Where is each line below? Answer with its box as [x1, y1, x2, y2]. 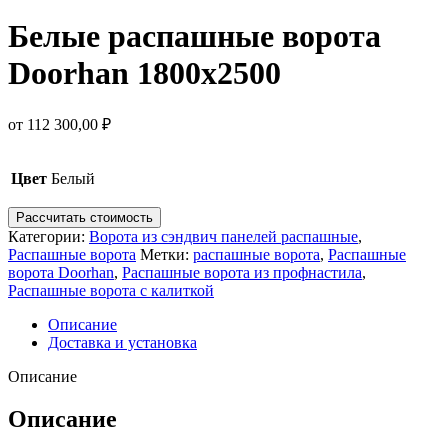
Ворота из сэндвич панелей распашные [89, 228, 358, 246]
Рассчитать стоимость [16, 210, 153, 226]
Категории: [8, 228, 85, 246]
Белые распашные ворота [8, 17, 381, 54]
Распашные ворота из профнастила [122, 264, 362, 282]
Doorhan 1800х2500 [8, 54, 281, 91]
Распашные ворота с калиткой [8, 282, 214, 300]
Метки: [140, 246, 189, 264]
